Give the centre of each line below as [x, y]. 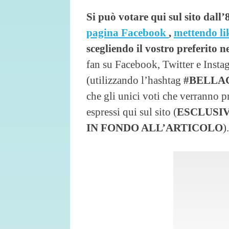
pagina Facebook [128, 32]
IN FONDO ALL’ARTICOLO [155, 128]
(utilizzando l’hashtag [135, 80]
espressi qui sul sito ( [132, 112]
